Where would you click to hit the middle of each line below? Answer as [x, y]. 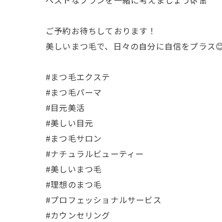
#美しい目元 [70, 123]
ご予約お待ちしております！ [101, 30]
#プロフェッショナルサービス [104, 199]
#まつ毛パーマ [74, 92]
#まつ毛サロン [74, 138]
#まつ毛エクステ [78, 77]
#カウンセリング [78, 215]
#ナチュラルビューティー [95, 153]
